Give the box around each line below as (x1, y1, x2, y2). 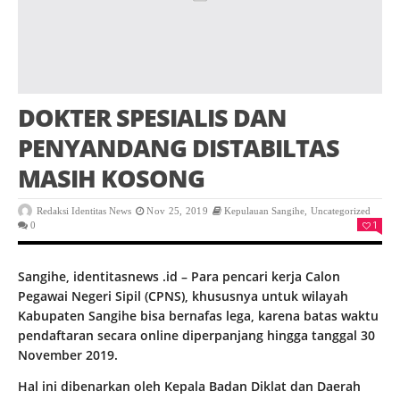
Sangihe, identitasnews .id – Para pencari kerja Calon (18, 268, 340, 286)
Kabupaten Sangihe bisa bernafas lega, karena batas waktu (18, 307, 379, 325)
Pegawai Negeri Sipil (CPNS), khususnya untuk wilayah (18, 287, 348, 305)
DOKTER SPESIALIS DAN (18, 101, 287, 135)
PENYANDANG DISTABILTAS (18, 131, 339, 165)
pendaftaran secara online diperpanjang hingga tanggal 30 (18, 327, 375, 345)
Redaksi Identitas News (37, 205, 131, 217)
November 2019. (18, 346, 118, 364)
